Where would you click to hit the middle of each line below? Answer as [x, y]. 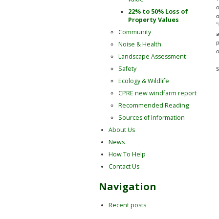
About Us [122, 130]
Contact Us [124, 167]
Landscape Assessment [152, 57]
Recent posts [127, 205]
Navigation [128, 186]
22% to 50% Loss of [158, 12]
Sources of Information [152, 118]
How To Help [127, 154]
